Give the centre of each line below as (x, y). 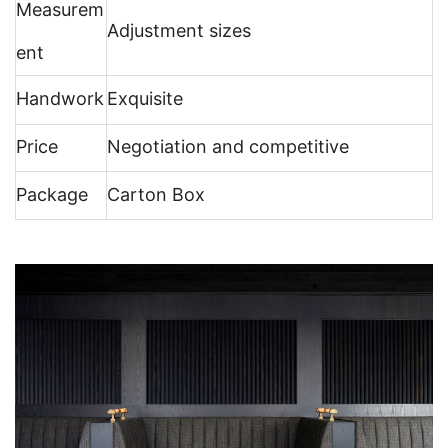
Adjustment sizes (179, 30)
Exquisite (145, 98)
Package (52, 194)
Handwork (60, 98)
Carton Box (156, 194)
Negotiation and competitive (228, 146)
